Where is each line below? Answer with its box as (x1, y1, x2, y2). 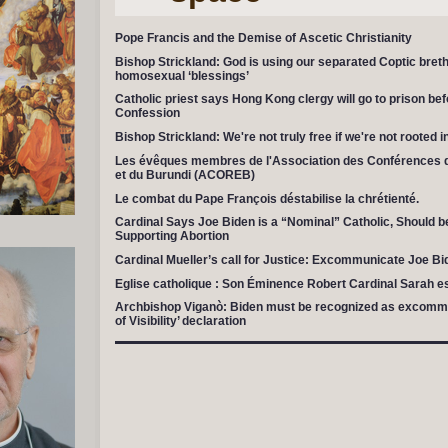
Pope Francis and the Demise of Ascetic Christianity (114, 31, 412, 45)
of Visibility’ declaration (114, 314, 246, 329)
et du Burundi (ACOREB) (114, 167, 255, 182)
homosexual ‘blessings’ (114, 68, 249, 83)
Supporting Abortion (114, 229, 229, 244)
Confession (114, 106, 180, 121)
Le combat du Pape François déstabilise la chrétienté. (114, 191, 419, 206)
